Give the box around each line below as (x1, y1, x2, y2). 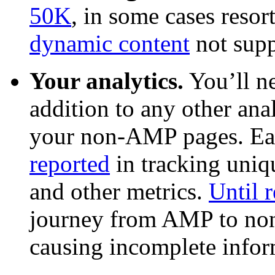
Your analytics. (29, 68, 184, 95)
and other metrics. (29, 178, 209, 205)
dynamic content (29, 30, 190, 57)
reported (29, 150, 110, 177)
